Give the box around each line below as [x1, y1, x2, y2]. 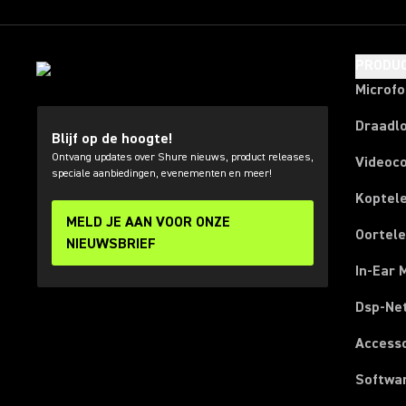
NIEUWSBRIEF [66, 235, 156, 253]
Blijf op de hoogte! [52, 130, 172, 148]
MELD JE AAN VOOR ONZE [66, 213, 230, 231]
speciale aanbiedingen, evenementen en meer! [52, 167, 272, 180]
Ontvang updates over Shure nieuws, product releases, [52, 150, 314, 164]
